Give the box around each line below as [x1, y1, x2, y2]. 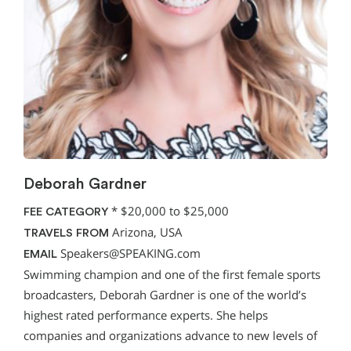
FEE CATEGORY [24, 205, 108, 218]
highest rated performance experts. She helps [24, 307, 268, 323]
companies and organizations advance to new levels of [24, 327, 317, 343]
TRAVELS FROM [24, 226, 109, 239]
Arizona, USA [109, 224, 183, 240]
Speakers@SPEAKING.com [60, 245, 201, 261]
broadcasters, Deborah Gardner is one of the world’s [24, 287, 306, 302]
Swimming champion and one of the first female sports [24, 266, 320, 282]
